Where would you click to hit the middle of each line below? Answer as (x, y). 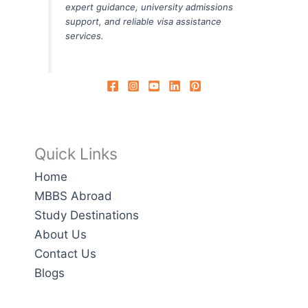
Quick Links (76, 154)
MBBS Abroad (73, 196)
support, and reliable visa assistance (143, 22)
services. (84, 36)
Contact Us (65, 254)
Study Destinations (87, 215)
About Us (60, 234)
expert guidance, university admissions (149, 7)
